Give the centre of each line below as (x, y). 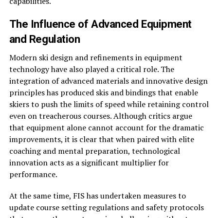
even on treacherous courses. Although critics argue (100, 116)
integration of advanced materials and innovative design (108, 81)
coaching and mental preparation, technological (94, 151)
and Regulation (45, 39)
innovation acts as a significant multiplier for (89, 163)
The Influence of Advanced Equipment (100, 24)
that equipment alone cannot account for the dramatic (106, 127)
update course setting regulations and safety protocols (106, 207)
